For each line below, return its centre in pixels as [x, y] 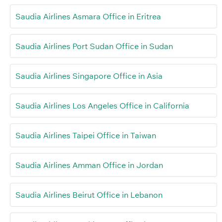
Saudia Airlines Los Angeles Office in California [102, 105]
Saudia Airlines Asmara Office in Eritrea [88, 16]
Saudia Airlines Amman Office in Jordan [89, 165]
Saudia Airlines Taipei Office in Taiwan [86, 135]
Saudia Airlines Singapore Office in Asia [89, 76]
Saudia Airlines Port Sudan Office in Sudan [94, 46]
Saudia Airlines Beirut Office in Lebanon [89, 194]
